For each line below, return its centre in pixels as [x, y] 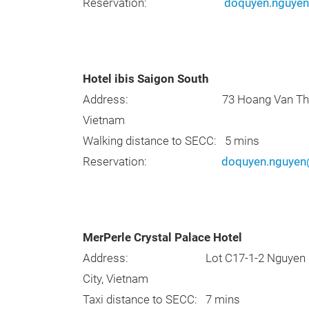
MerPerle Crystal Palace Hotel [164, 238]
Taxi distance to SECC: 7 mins [161, 300]
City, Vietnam [116, 279]
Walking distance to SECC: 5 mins [171, 141]
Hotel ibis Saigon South [146, 79]
